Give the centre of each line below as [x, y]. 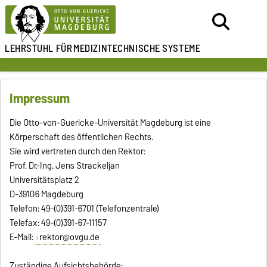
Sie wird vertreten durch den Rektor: [78, 152]
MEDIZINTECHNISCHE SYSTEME [137, 48]
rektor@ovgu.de [69, 237]
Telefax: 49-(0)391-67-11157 [58, 223]
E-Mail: [23, 237]
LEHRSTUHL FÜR [39, 48]
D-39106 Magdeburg [47, 195]
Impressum [40, 99]
